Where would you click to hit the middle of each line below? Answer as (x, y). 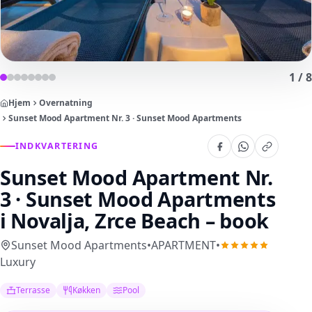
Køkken (87, 290)
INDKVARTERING (57, 146)
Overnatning (66, 103)
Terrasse (33, 290)
